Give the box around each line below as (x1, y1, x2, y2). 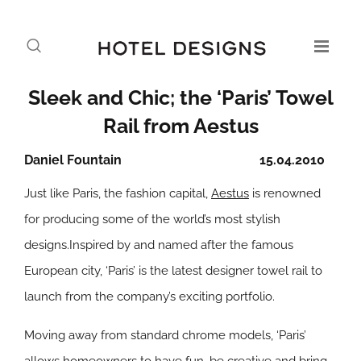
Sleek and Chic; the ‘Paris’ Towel (27, 85, 334, 110)
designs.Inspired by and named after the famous (24, 238, 293, 252)
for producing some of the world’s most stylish (24, 212, 280, 226)
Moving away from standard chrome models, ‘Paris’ (24, 328, 306, 342)
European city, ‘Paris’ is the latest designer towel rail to (24, 263, 322, 278)
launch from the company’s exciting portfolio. (24, 289, 275, 304)
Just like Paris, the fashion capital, (24, 186, 211, 201)
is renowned (249, 186, 321, 201)
